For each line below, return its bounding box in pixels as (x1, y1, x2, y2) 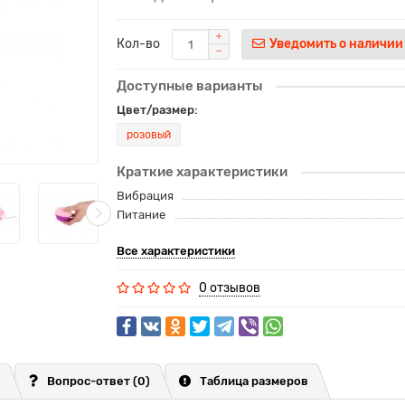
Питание (117, 208, 165, 221)
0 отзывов (199, 280, 260, 296)
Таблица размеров (200, 374, 308, 388)
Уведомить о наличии (269, 36, 403, 52)
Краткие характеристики (117, 164, 287, 180)
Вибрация (117, 189, 174, 202)
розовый (127, 128, 171, 141)
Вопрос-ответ (47, 374, 133, 388)
